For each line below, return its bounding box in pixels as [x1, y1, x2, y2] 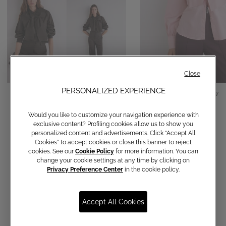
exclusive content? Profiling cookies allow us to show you [33, 120, 193, 128]
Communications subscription [63, 208, 163, 217]
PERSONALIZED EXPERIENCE [61, 86, 165, 95]
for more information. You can [114, 147, 198, 155]
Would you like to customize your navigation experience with [28, 111, 199, 119]
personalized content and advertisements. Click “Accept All [31, 129, 195, 137]
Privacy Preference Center [47, 165, 123, 173]
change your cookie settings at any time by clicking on [37, 156, 190, 164]
